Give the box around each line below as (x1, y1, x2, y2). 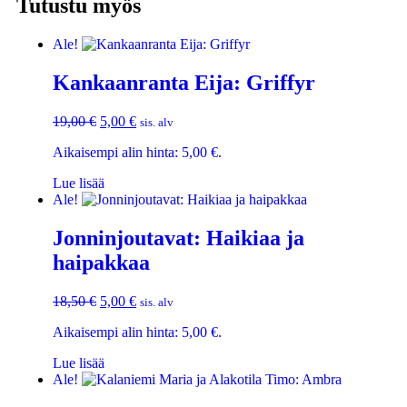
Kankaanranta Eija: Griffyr (53, 71, 315, 95)
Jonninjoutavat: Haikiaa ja (53, 225, 304, 250)
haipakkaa (53, 250, 150, 274)
